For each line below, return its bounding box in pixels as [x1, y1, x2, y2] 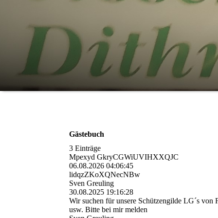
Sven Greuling [69, 179, 114, 188]
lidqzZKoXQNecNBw [69, 170, 140, 179]
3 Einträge [69, 144, 101, 153]
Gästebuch [69, 130, 104, 139]
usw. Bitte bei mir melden [69, 205, 147, 214]
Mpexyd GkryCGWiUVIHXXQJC [69, 153, 179, 162]
